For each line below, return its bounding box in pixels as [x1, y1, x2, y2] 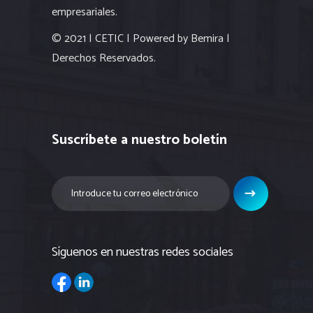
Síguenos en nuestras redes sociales [52, 242, 233, 263]
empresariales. [52, 3, 117, 22]
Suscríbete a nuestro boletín [52, 129, 227, 152]
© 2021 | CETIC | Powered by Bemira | [52, 29, 230, 49]
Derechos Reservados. [52, 49, 156, 68]
